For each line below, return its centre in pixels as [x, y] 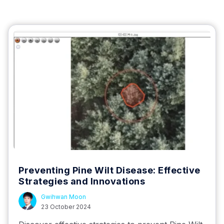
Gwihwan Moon [63, 197]
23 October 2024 [66, 207]
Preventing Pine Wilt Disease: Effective [109, 170]
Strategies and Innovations [82, 181]
